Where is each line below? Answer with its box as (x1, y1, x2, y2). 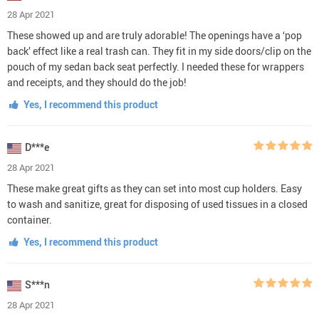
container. (7, 212, 52, 226)
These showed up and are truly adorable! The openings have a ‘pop (7, 28, 302, 42)
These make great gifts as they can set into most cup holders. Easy (7, 181, 302, 195)
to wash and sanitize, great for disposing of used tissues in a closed (7, 197, 308, 211)
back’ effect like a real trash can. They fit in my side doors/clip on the (7, 43, 311, 58)
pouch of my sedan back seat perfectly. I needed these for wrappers (7, 59, 304, 73)
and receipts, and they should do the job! (7, 75, 187, 89)
